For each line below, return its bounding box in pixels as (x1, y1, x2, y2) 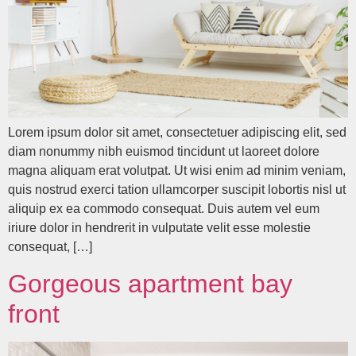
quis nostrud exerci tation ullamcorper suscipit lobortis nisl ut (8, 183, 346, 197)
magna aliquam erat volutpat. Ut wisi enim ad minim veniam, (8, 164, 346, 178)
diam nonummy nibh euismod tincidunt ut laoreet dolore (8, 145, 319, 159)
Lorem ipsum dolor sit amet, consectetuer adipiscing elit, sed (8, 126, 346, 140)
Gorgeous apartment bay (8, 269, 292, 298)
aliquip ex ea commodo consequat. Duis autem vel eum (8, 202, 319, 216)
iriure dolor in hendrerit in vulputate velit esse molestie (8, 221, 311, 235)
